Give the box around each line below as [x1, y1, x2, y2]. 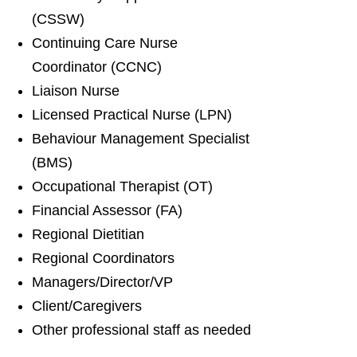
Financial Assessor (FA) [32, 202, 182, 218]
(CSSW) [32, 11, 84, 27]
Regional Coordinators [32, 250, 175, 266]
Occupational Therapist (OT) [32, 178, 213, 194]
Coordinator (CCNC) [32, 59, 162, 75]
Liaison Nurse [32, 83, 120, 99]
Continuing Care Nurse [32, 35, 178, 51]
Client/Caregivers [32, 298, 142, 314]
